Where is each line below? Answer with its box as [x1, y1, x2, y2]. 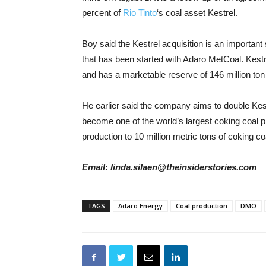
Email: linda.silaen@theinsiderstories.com [82, 162, 256, 172]
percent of [82, 8, 123, 18]
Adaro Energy [118, 201, 163, 210]
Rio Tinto [123, 8, 157, 18]
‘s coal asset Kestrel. [157, 8, 237, 18]
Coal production [176, 201, 227, 210]
